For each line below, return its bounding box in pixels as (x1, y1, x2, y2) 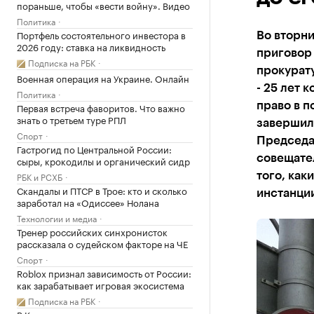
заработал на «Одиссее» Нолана (17, 195, 159, 209)
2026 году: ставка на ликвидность (17, 39, 165, 53)
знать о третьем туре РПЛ (17, 112, 126, 126)
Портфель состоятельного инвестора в (17, 27, 186, 41)
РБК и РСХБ (17, 170, 62, 183)
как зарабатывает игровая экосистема (17, 278, 184, 292)
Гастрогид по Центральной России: (17, 142, 172, 156)
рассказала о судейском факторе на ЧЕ (17, 236, 188, 250)
